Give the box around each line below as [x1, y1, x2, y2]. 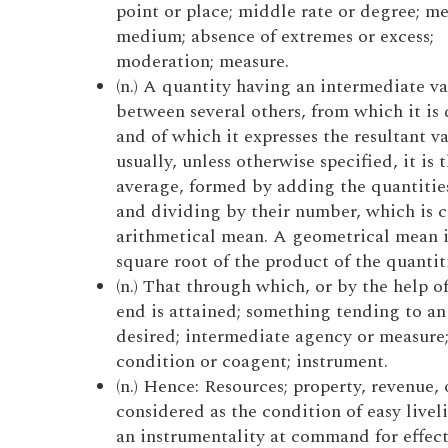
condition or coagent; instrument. [115, 348, 388, 375]
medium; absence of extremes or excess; [115, 23, 434, 50]
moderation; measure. [115, 48, 289, 75]
